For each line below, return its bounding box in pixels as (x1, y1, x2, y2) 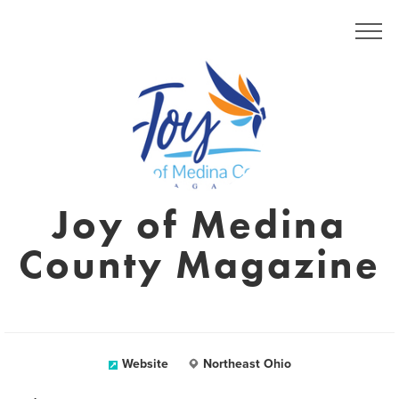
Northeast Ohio (202, 356, 291, 371)
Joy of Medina (53, 199, 346, 250)
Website (121, 356, 168, 371)
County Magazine (19, 239, 380, 290)
